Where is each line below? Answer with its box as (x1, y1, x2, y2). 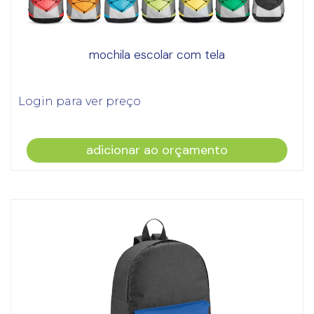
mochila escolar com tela (89, 46, 225, 62)
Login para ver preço (18, 94, 141, 108)
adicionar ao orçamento (86, 141, 228, 158)
